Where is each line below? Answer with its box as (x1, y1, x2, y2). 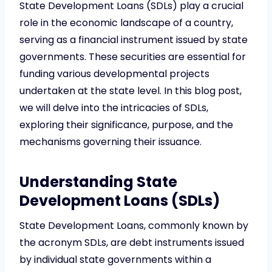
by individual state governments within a (19, 252, 211, 267)
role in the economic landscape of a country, (19, 15, 233, 30)
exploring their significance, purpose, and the (19, 117, 233, 132)
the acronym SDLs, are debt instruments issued (19, 235, 244, 250)
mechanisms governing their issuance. (19, 134, 202, 149)
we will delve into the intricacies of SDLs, (19, 100, 208, 115)
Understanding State (19, 171, 177, 192)
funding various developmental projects (19, 66, 209, 81)
